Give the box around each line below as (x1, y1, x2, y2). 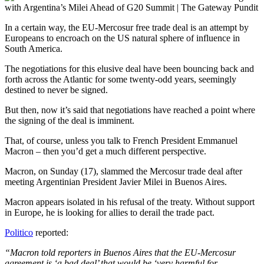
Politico (5, 227, 33, 237)
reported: (33, 227, 68, 237)
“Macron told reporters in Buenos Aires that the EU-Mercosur (5, 247, 236, 258)
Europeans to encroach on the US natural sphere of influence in (5, 32, 240, 43)
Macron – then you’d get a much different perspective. (5, 146, 206, 156)
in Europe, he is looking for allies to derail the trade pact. (5, 207, 214, 217)
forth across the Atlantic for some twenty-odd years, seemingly (5, 74, 236, 84)
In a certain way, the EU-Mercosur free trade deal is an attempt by (5, 22, 249, 32)
